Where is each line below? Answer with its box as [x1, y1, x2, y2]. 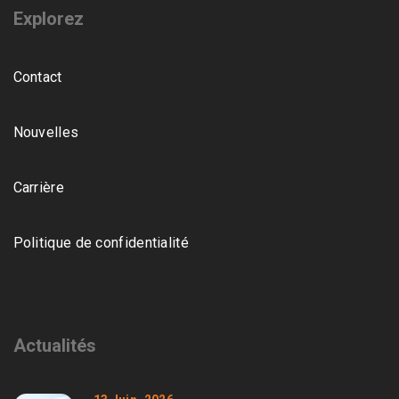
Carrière [12, 178, 64, 196]
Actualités [12, 334, 96, 356]
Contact [12, 68, 62, 85]
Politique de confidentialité [12, 233, 189, 251]
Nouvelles [12, 123, 79, 141]
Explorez [12, 7, 84, 29]
